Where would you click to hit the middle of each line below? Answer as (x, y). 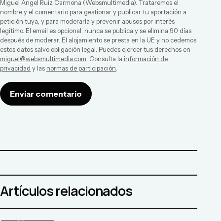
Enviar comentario (46, 94)
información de (146, 59)
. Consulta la (104, 59)
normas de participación (81, 69)
